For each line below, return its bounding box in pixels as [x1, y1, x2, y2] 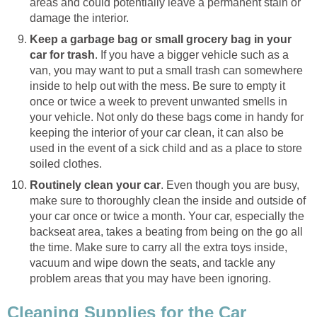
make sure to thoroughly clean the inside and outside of [30, 195, 306, 207]
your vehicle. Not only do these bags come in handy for [30, 111, 304, 124]
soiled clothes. [30, 158, 102, 171]
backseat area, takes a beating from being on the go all [30, 226, 303, 238]
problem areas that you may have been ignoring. [30, 272, 271, 285]
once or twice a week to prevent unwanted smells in [30, 96, 287, 108]
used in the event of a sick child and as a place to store [30, 142, 302, 155]
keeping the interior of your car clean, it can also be [30, 127, 284, 139]
